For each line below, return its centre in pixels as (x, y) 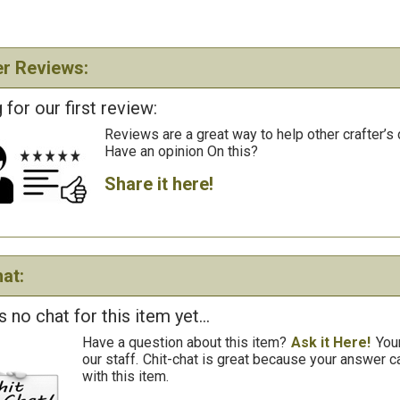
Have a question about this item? (184, 342)
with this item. (125, 376)
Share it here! (158, 184)
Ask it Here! (331, 342)
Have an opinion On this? (181, 151)
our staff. (110, 359)
